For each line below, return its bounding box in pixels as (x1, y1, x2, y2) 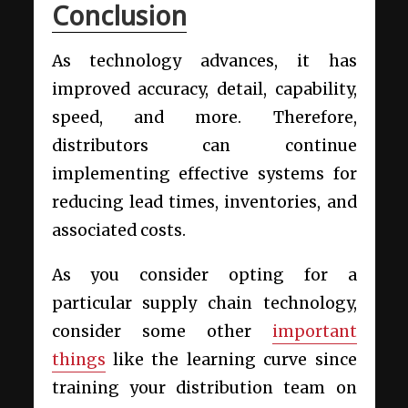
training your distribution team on (51, 378, 357, 399)
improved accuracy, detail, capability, (51, 79, 357, 100)
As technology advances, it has (51, 51, 357, 72)
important (271, 321, 357, 342)
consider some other (51, 321, 272, 342)
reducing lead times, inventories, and (51, 192, 357, 213)
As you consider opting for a (51, 265, 357, 286)
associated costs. (51, 220, 186, 241)
